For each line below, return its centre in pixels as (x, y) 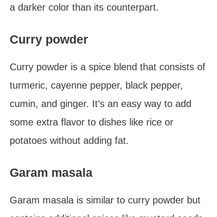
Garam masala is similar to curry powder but (105, 200)
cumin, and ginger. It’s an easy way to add (101, 104)
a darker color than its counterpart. (84, 7)
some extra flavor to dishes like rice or (92, 122)
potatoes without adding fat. (69, 140)
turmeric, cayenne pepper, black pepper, (96, 85)
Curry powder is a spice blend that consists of (108, 67)
